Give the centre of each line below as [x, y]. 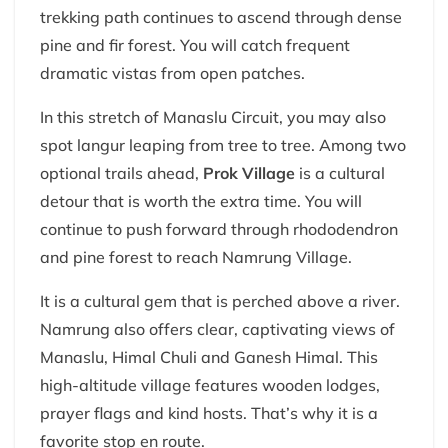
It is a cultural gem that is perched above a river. [220, 301]
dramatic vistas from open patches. [172, 73]
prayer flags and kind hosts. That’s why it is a [209, 413]
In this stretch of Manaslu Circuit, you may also [213, 117]
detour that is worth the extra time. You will [201, 201]
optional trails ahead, [119, 173]
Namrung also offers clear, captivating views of [217, 329]
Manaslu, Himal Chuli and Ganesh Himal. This [209, 357]
